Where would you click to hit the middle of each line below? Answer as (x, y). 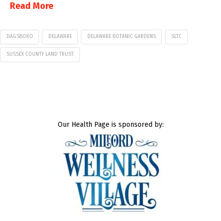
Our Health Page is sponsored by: (110, 124)
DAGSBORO (19, 37)
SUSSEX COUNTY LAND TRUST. (40, 54)
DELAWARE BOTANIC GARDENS (121, 37)
